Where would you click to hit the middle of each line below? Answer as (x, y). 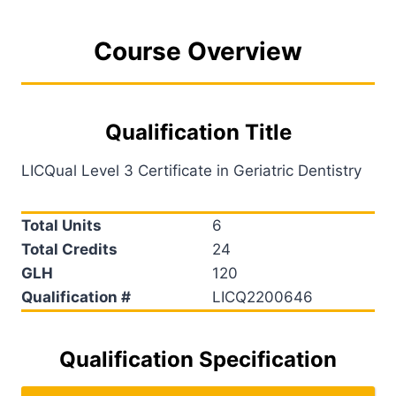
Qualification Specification (198, 359)
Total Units (61, 225)
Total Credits (69, 249)
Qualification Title (198, 132)
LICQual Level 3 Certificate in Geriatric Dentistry (191, 170)
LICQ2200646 (263, 297)
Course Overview (198, 51)
